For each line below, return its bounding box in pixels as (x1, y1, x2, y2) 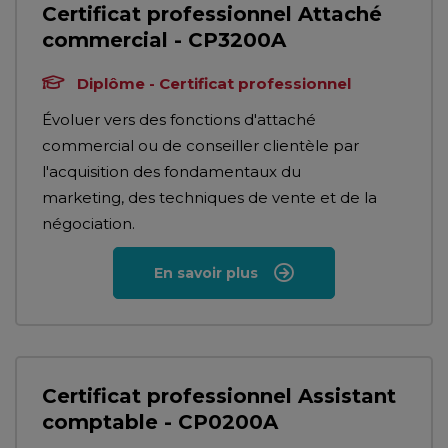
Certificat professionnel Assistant (42, 384, 396, 408)
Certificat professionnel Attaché (42, 2, 382, 26)
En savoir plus (154, 264, 258, 282)
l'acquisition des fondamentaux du (42, 162, 301, 181)
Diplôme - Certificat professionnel (77, 74, 351, 93)
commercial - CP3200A (42, 28, 286, 52)
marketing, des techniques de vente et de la (42, 188, 377, 207)
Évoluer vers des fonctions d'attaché (42, 110, 316, 129)
